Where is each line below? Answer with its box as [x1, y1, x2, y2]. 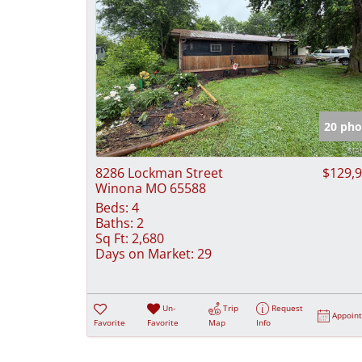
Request [271, 301, 304, 314]
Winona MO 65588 [95, 179, 206, 197]
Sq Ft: [95, 229, 128, 247]
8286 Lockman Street [95, 163, 223, 182]
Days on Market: [95, 244, 194, 263]
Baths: [95, 213, 133, 232]
